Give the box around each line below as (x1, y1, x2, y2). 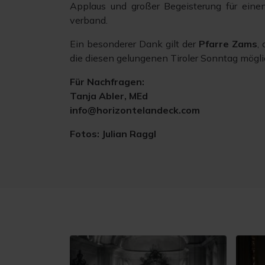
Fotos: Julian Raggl (70, 128, 156, 140)
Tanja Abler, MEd (70, 90, 148, 102)
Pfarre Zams (199, 38, 258, 50)
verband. (70, 14, 108, 27)
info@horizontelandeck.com (70, 104, 200, 117)
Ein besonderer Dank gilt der (70, 38, 199, 50)
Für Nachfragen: (70, 76, 144, 88)
